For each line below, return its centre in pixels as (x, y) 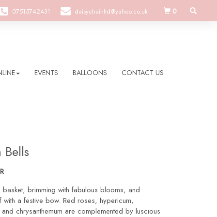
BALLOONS (90, 73)
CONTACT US (143, 73)
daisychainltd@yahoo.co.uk (111, 11)
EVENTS (46, 73)
